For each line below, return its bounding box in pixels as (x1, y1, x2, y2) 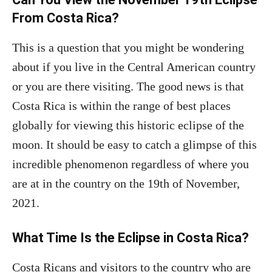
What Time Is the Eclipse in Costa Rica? (12, 230, 249, 245)
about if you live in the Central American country (12, 60, 256, 73)
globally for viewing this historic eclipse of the (12, 118, 244, 132)
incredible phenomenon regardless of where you (12, 157, 249, 171)
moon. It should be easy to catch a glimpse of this (12, 138, 257, 151)
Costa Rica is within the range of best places (12, 99, 231, 112)
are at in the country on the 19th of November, (12, 177, 240, 190)
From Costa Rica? (12, 10, 119, 25)
